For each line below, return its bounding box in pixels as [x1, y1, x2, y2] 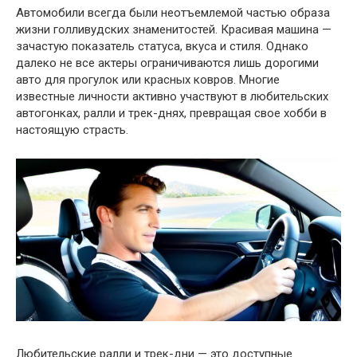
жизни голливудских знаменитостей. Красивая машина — [16, 22, 331, 37]
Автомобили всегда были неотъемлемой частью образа [16, 5, 330, 20]
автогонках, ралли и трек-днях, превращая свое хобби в [16, 105, 327, 120]
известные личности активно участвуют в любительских [16, 88, 328, 104]
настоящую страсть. [16, 122, 128, 137]
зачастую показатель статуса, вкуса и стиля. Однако [16, 38, 308, 53]
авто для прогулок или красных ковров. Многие [16, 72, 280, 87]
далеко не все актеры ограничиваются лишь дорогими [16, 55, 319, 70]
